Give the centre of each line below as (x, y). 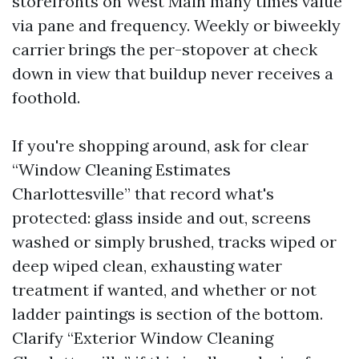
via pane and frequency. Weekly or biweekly (176, 25)
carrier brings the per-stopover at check (165, 49)
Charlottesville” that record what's (143, 193)
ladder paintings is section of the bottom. (167, 313)
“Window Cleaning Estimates (121, 169)
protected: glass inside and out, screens (161, 217)
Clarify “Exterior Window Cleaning (143, 337)
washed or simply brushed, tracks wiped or (174, 241)
